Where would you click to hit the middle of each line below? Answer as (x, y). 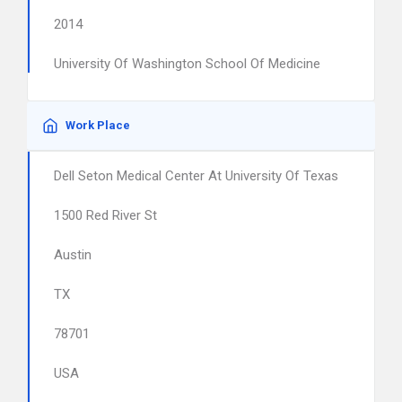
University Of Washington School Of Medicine (187, 64)
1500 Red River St (105, 215)
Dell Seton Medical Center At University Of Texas (196, 176)
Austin (73, 255)
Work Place (98, 125)
